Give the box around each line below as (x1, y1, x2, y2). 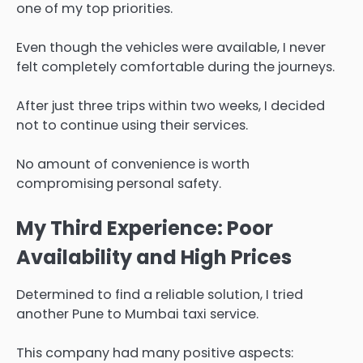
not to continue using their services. (16, 116, 248, 135)
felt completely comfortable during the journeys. (16, 58, 335, 77)
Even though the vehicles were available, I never (16, 38, 326, 58)
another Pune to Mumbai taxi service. (16, 304, 258, 323)
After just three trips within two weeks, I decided (16, 96, 325, 116)
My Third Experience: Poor (16, 214, 273, 241)
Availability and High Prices (16, 243, 292, 271)
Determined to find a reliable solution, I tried (16, 284, 303, 304)
